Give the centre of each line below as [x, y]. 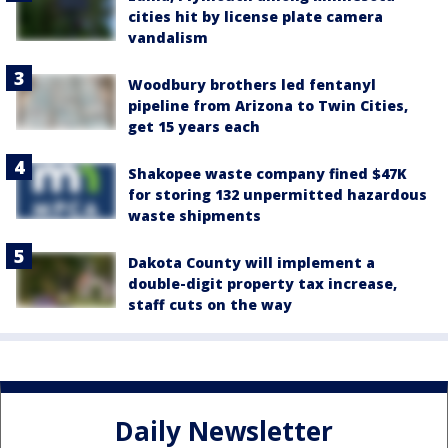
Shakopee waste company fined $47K [267, 174]
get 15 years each [194, 127]
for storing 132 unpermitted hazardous [277, 195]
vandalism [168, 38]
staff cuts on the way [210, 305]
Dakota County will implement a [251, 263]
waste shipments [194, 216]
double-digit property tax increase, [262, 284]
